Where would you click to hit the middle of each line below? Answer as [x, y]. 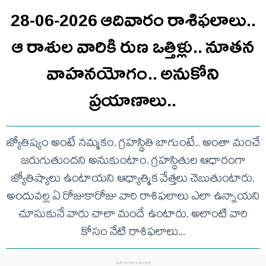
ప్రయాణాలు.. [133, 100]
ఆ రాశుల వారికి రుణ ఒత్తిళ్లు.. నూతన [133, 47]
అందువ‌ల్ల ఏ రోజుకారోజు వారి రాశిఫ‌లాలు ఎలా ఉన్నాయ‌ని [133, 197]
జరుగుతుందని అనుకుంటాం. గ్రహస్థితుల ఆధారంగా [133, 162]
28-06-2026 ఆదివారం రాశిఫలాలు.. [133, 20]
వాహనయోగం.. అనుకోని [133, 73]
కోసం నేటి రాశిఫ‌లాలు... [133, 233]
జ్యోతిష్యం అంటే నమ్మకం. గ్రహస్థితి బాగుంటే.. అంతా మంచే [133, 144]
